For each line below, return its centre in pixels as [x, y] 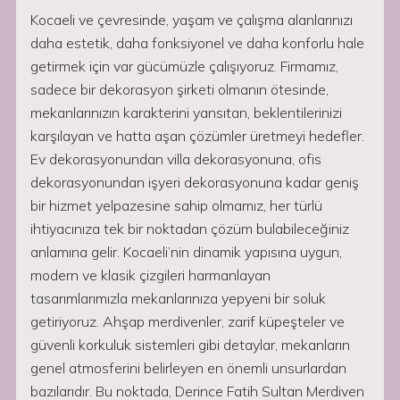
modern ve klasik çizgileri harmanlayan [150, 275]
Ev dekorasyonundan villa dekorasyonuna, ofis [176, 159]
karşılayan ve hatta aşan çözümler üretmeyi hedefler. [197, 136]
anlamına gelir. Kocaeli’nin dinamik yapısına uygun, [186, 252]
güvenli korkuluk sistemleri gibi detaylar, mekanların [190, 345]
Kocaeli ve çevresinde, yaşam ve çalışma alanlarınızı [192, 20]
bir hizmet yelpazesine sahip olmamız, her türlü [176, 205]
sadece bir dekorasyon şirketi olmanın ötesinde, [179, 89]
